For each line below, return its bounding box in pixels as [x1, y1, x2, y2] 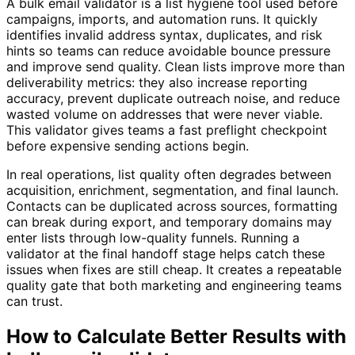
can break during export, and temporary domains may [6, 214, 332, 231]
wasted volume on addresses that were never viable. [6, 106, 323, 123]
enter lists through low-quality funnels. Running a [6, 230, 300, 246]
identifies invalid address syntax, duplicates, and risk [6, 27, 323, 44]
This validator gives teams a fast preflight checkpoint [6, 122, 327, 139]
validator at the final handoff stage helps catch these [6, 246, 325, 262]
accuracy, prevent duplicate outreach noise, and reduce [6, 90, 340, 107]
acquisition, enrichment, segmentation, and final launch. [6, 182, 338, 199]
